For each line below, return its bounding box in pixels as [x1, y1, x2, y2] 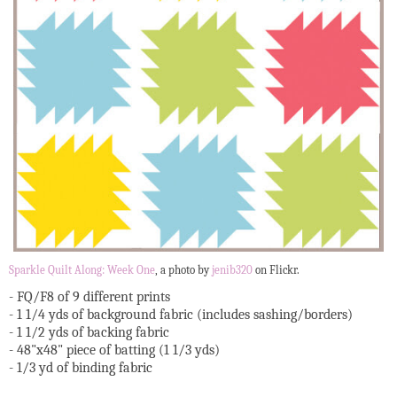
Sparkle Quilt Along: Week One [9, 264, 155, 277]
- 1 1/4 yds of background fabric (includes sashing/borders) [9, 307, 353, 323]
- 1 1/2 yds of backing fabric [9, 324, 169, 341]
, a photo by [155, 264, 212, 277]
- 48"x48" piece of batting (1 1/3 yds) [9, 342, 220, 359]
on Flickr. [253, 264, 300, 277]
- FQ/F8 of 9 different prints [9, 289, 170, 306]
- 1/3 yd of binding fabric [9, 360, 152, 377]
